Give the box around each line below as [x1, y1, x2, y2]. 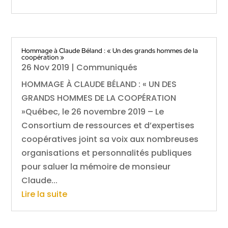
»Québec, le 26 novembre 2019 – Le [21, 106, 164, 118]
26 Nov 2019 [21, 62, 70, 74]
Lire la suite [21, 188, 68, 201]
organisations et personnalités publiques [21, 147, 192, 159]
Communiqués [76, 62, 138, 74]
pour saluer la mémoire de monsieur [21, 161, 171, 173]
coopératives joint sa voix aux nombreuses [21, 133, 199, 146]
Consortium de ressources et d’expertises [21, 120, 195, 132]
